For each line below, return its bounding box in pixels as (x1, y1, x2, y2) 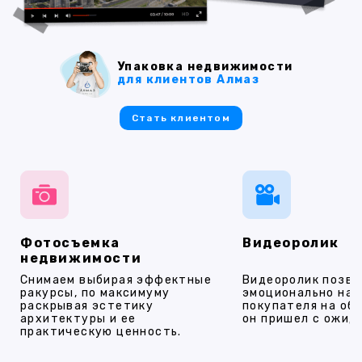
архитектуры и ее (20, 311, 137, 326)
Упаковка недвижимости (117, 60, 293, 74)
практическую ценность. (20, 324, 182, 339)
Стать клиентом (132, 112, 230, 124)
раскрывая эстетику (20, 298, 154, 313)
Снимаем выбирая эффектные (20, 272, 212, 287)
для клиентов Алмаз (117, 73, 260, 87)
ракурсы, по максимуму (20, 285, 170, 300)
